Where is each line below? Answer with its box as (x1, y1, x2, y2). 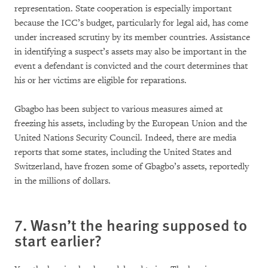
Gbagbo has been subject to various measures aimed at (14, 103, 223, 115)
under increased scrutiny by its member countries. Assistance (14, 32, 250, 43)
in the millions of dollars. (14, 175, 111, 187)
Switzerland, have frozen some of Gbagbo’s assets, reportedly (14, 161, 249, 172)
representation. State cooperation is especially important (14, 3, 232, 14)
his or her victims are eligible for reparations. (14, 75, 187, 86)
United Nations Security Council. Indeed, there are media (14, 132, 236, 144)
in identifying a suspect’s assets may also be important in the (14, 46, 246, 57)
